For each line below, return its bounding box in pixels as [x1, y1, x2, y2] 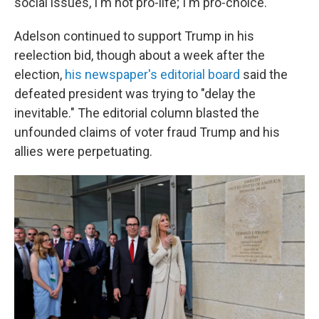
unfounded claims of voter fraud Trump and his [14, 125, 280, 140]
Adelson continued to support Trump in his [14, 28, 254, 44]
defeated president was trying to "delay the [14, 86, 256, 102]
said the [240, 67, 288, 83]
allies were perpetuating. [14, 144, 152, 159]
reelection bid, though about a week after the [14, 48, 265, 63]
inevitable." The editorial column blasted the [14, 105, 259, 121]
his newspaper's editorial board [65, 67, 240, 83]
